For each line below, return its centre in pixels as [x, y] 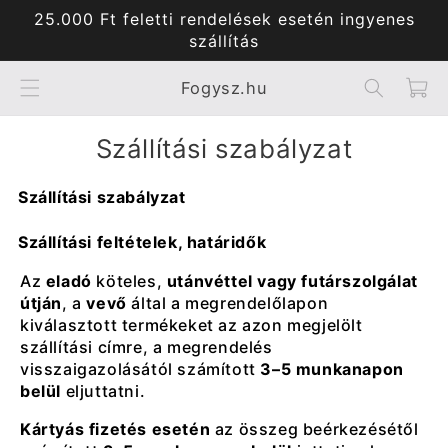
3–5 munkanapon [332, 368]
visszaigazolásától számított [140, 368]
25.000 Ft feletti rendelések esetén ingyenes [224, 19]
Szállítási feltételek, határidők [142, 241]
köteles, [129, 280]
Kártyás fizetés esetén [115, 428]
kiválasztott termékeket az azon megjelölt [191, 324]
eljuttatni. [103, 390]
